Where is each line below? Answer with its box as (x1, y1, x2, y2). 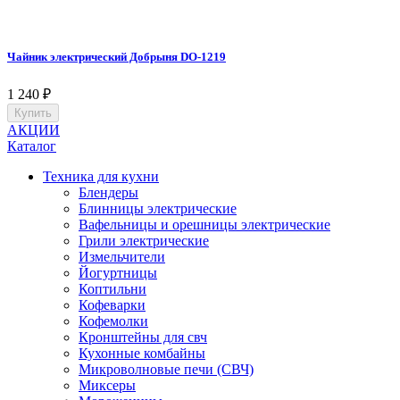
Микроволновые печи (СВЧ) (79, 362, 254, 378)
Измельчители (79, 249, 165, 265)
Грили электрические (79, 233, 209, 249)
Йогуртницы (79, 265, 157, 281)
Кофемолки (79, 313, 148, 329)
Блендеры (79, 185, 138, 201)
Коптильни (79, 281, 146, 297)
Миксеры (79, 378, 136, 394)
